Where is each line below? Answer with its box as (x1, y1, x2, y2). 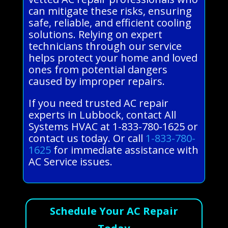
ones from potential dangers (28, 63, 167, 77)
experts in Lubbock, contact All (28, 108, 176, 122)
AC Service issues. (28, 155, 112, 169)
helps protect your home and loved (28, 51, 197, 65)
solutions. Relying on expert (28, 27, 162, 42)
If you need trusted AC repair (28, 96, 168, 110)
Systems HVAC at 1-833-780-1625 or (28, 120, 198, 134)
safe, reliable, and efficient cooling (28, 16, 191, 30)
